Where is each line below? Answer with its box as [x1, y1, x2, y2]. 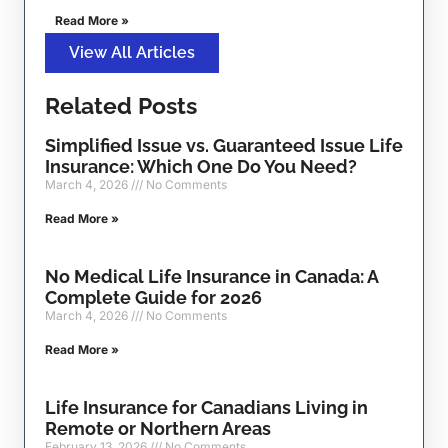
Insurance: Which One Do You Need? [45, 156, 357, 178]
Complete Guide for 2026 [45, 287, 262, 309]
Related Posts [45, 93, 197, 120]
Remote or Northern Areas [45, 418, 271, 440]
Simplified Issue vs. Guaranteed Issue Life [45, 135, 403, 157]
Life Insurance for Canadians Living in [45, 397, 368, 419]
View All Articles [69, 43, 195, 63]
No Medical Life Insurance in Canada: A [45, 266, 378, 288]
